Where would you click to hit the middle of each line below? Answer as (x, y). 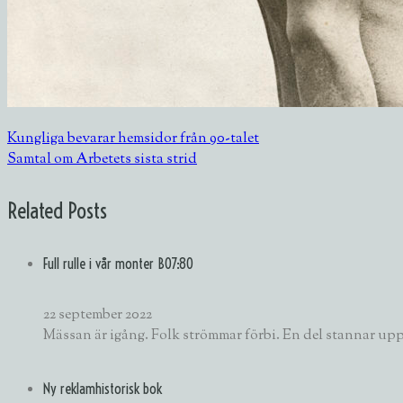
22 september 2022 (98, 316)
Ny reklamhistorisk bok (103, 388)
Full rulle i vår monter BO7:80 (118, 264)
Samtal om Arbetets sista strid (102, 159)
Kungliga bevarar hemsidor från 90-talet (133, 139)
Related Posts (57, 210)
